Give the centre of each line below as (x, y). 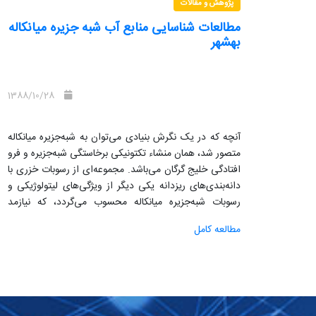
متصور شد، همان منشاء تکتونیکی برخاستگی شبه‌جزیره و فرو (124, 153)
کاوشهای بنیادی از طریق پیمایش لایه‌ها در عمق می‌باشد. (132, 218)
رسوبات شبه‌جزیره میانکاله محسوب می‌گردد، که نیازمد (124, 202)
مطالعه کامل (217, 230)
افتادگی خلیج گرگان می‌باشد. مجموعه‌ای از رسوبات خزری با (124, 170)
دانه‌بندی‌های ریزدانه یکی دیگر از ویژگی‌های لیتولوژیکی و (124, 186)
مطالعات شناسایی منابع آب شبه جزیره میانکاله (124, 28)
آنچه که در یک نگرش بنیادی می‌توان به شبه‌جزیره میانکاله (124, 137)
